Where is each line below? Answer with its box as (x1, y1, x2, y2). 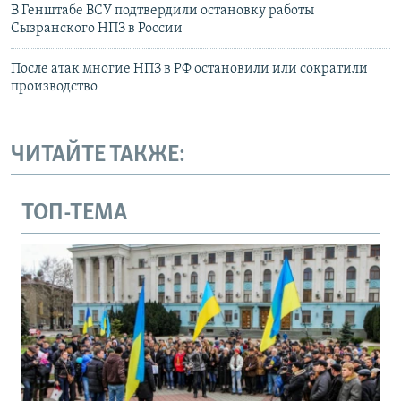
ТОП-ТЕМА (21, 201, 127, 226)
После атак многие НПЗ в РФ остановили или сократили (11, 61, 368, 76)
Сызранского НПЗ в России (11, 21, 183, 36)
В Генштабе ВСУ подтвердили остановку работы (11, 3, 314, 18)
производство (11, 79, 98, 94)
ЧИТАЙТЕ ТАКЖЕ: (11, 142, 185, 167)
